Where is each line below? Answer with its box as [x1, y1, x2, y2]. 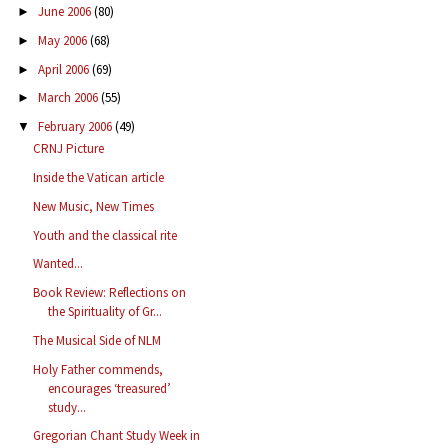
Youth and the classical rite [33, 226, 178, 244]
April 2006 [37, 60, 92, 78]
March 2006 [37, 89, 101, 107]
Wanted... [33, 255, 84, 273]
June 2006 [37, 3, 94, 21]
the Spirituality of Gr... [48, 303, 163, 321]
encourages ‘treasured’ [48, 379, 172, 397]
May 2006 [37, 31, 90, 49]
